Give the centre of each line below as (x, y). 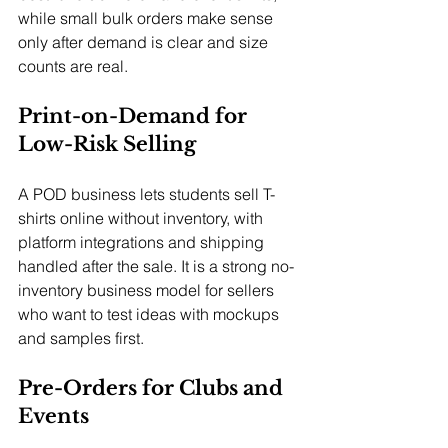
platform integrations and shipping (143, 242)
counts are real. (73, 66)
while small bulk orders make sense (147, 18)
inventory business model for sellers (148, 290)
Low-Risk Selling (107, 144)
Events (53, 416)
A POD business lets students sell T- (146, 194)
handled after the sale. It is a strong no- (156, 266)
